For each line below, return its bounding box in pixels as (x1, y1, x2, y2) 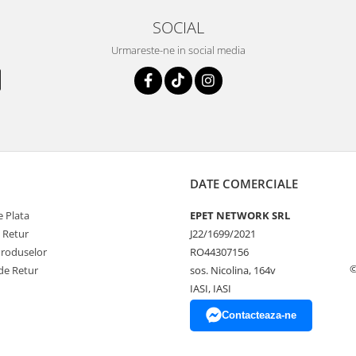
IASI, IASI (190, 281, 231, 296)
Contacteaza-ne (222, 308, 296, 321)
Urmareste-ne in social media (110, 42, 246, 57)
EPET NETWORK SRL (190, 207, 290, 222)
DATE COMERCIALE (190, 175, 298, 192)
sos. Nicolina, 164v (190, 262, 276, 277)
